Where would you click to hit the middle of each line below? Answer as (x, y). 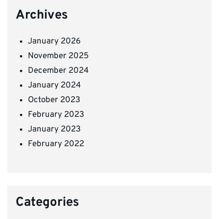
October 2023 (54, 100)
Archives (42, 16)
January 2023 (54, 130)
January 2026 (54, 41)
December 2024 (58, 71)
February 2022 (56, 144)
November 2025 (58, 56)
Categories (47, 202)
